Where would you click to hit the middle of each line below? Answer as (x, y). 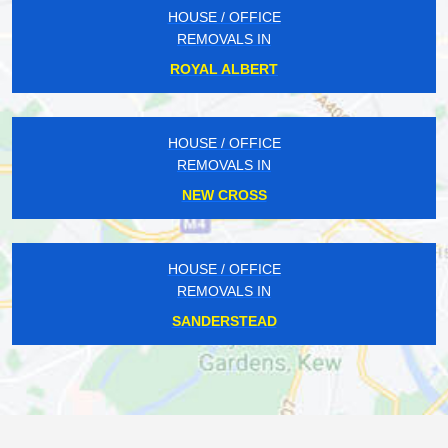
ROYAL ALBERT (224, 69)
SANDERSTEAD (224, 321)
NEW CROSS (224, 195)
